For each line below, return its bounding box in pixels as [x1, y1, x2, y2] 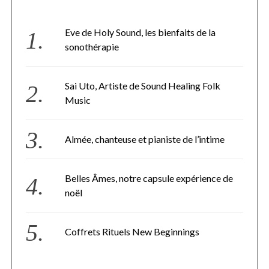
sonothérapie [65, 40, 119, 52]
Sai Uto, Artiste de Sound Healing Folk [65, 79, 221, 91]
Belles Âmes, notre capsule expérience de [65, 172, 234, 184]
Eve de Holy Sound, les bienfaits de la [65, 26, 216, 38]
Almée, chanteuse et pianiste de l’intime [65, 133, 225, 145]
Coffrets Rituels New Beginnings [65, 225, 200, 237]
